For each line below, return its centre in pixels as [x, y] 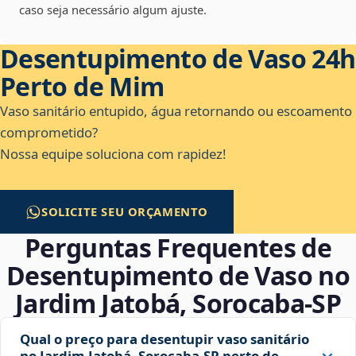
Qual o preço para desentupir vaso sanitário [164, 339]
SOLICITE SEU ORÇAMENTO [125, 212]
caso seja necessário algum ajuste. [113, 10]
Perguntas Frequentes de [178, 248]
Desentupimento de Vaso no [178, 276]
